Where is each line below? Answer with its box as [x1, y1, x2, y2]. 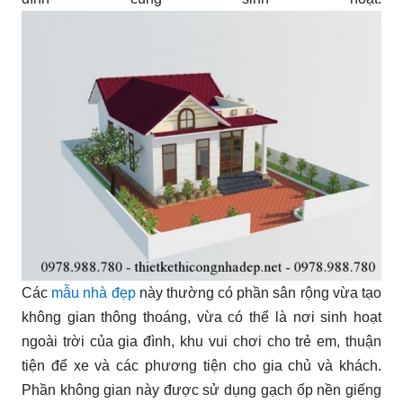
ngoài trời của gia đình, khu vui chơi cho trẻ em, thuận [22, 333, 381, 349]
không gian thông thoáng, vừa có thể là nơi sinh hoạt [22, 309, 381, 325]
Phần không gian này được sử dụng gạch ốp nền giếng [22, 381, 381, 398]
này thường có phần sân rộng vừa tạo [135, 284, 382, 300]
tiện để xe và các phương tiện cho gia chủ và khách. [22, 357, 381, 373]
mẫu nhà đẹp [51, 284, 136, 300]
